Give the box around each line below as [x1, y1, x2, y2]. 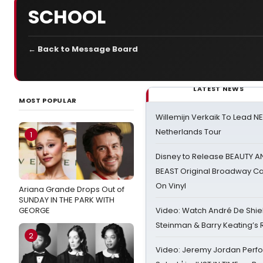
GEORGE [19, 205, 50, 216]
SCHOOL [28, 3, 106, 30]
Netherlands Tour [156, 126, 221, 137]
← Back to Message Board [28, 43, 138, 55]
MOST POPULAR [19, 96, 77, 105]
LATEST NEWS [193, 84, 244, 93]
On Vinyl [156, 180, 186, 191]
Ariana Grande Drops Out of [19, 184, 124, 195]
